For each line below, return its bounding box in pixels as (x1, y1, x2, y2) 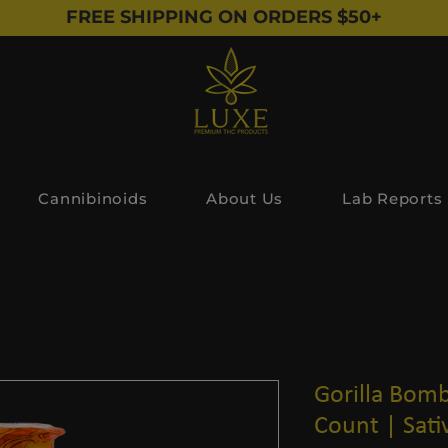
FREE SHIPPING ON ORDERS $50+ (66, 6, 382, 28)
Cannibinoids (38, 188, 148, 208)
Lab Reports (342, 188, 443, 208)
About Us (206, 188, 284, 208)
